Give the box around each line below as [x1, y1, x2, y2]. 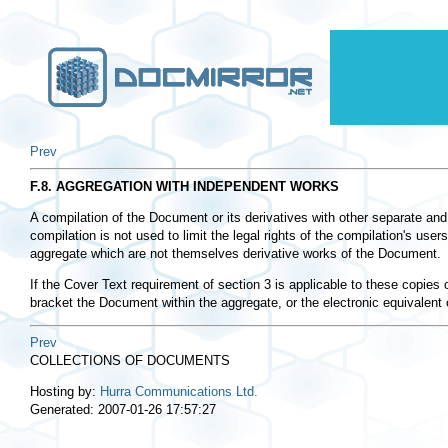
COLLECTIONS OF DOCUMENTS [30, 352, 230, 368]
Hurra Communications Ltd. [100, 383, 258, 399]
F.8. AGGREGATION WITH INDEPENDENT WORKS [30, 179, 339, 195]
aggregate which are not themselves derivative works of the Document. [30, 246, 441, 262]
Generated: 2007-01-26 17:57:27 [30, 401, 216, 417]
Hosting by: [30, 383, 100, 399]
